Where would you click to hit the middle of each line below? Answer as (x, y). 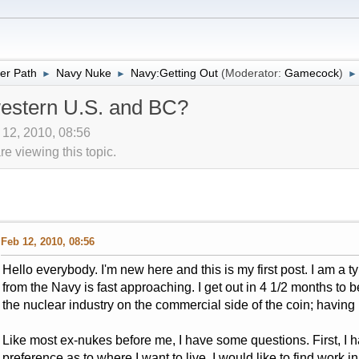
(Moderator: (252, 73)
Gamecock (311, 73)
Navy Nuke (83, 73)
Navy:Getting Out (174, 73)
